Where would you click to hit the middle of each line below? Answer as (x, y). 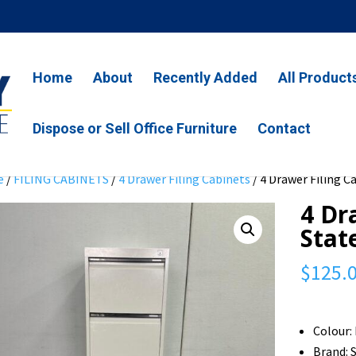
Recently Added (206, 77)
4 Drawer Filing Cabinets (185, 179)
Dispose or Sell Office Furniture (135, 128)
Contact (284, 128)
